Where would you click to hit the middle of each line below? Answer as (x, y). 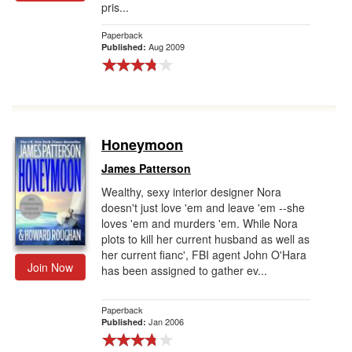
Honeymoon (142, 145)
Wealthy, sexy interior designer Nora (191, 192)
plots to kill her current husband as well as (205, 239)
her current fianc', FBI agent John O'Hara (204, 255)
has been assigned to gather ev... (184, 270)
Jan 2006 (166, 321)
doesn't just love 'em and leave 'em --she (203, 207)
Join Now (50, 267)
